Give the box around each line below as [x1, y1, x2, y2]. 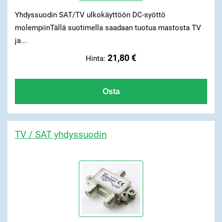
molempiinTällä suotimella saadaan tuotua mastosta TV [14, 23, 201, 32]
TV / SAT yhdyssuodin [14, 128, 107, 140]
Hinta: [86, 54, 108, 63]
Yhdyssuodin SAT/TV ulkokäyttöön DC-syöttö [14, 10, 166, 19]
